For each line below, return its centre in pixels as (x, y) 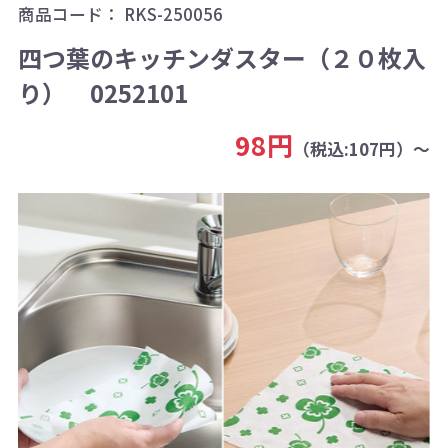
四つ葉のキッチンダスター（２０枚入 (221, 57)
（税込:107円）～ (362, 149)
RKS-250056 (173, 14)
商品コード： (70, 14)
